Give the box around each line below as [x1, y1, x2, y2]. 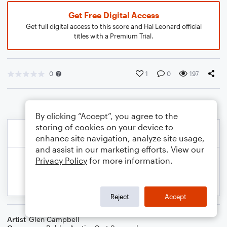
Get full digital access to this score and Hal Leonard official [25, 22, 202, 30]
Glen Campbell [29, 215, 80, 223]
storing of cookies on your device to [35, 122, 173, 132]
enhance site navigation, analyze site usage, [35, 133, 205, 143]
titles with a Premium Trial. [73, 32, 154, 40]
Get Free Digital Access [68, 10, 159, 20]
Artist [7, 215, 26, 223]
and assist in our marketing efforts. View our [35, 144, 204, 154]
